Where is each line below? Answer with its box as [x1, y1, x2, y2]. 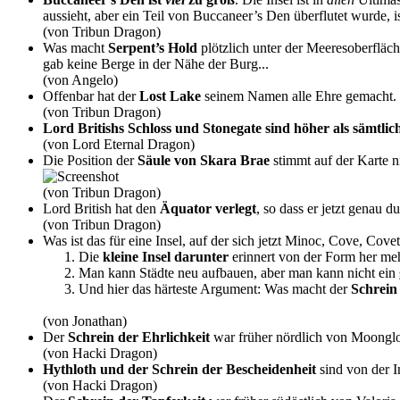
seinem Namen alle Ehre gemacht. [201, 87, 396, 104]
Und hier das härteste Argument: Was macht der [79, 280, 351, 296]
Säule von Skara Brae [137, 152, 270, 168]
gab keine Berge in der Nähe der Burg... [43, 55, 269, 71]
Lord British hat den [43, 200, 160, 216]
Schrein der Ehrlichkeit [68, 329, 210, 345]
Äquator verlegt [160, 200, 256, 216]
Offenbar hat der [43, 87, 139, 104]
